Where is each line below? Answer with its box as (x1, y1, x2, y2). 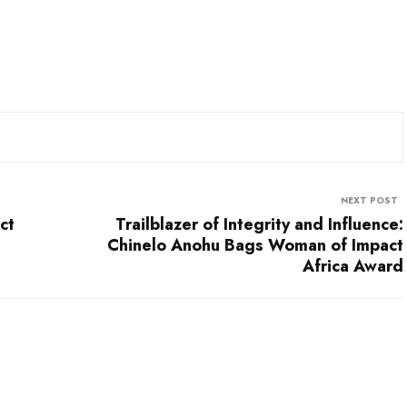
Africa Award (303, 253, 403, 278)
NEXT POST (341, 193, 398, 207)
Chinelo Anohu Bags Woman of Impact (107, 233, 403, 257)
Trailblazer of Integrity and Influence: (115, 212, 403, 236)
